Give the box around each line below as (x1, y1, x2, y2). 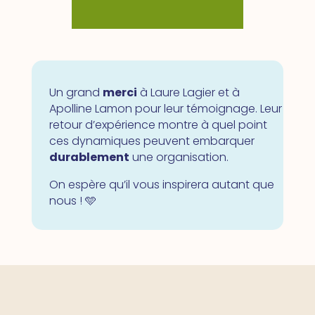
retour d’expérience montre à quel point (49, 116, 267, 133)
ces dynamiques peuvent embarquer (49, 132, 255, 149)
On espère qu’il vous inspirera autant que (49, 176, 274, 193)
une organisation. (129, 148, 229, 165)
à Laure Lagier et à (136, 84, 240, 101)
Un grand (49, 84, 103, 101)
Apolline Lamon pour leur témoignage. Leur (49, 100, 282, 117)
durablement (49, 148, 129, 165)
